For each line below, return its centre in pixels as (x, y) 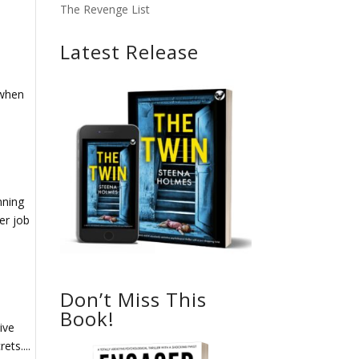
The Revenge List (105, 10)
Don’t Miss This (133, 299)
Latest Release (129, 52)
